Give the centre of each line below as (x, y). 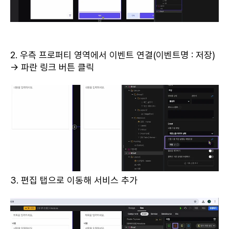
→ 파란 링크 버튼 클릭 (52, 67)
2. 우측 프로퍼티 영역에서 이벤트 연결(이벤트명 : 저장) (113, 55)
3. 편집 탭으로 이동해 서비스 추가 (74, 180)
